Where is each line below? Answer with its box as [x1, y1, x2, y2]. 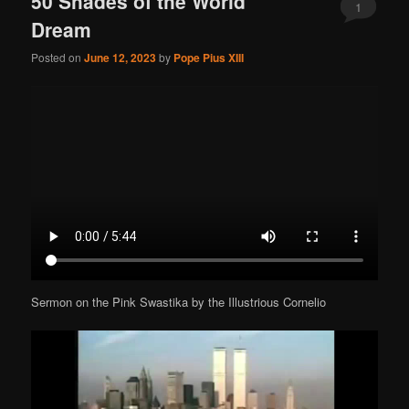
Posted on [31, 49, 85, 66]
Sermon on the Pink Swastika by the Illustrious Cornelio [31, 292, 327, 310]
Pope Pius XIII [173, 49, 245, 67]
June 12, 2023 [84, 49, 157, 67]
